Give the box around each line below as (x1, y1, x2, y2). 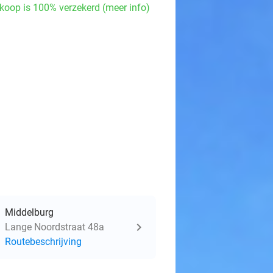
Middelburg (5, 207, 54, 218)
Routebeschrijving (5, 236, 82, 247)
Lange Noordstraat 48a (5, 221, 104, 233)
